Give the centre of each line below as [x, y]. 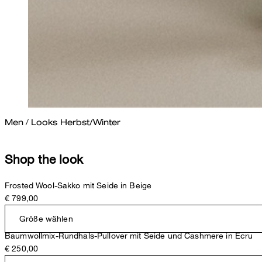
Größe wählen [46, 219]
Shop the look [44, 159]
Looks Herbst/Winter [76, 122]
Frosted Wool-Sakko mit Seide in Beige [78, 185]
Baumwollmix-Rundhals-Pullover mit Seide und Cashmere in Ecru [129, 236]
